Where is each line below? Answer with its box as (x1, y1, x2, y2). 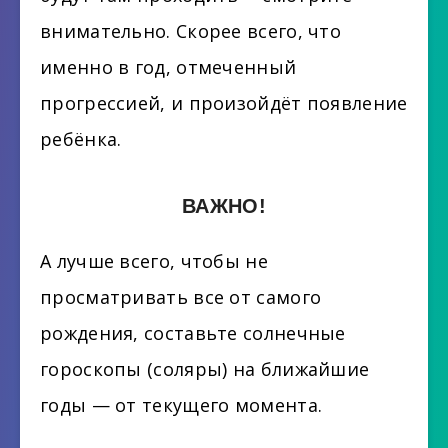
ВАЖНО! (182, 195, 266, 218)
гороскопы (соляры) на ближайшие (40, 357, 370, 382)
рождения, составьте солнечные (40, 321, 346, 346)
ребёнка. (40, 127, 122, 152)
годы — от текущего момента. (40, 393, 323, 418)
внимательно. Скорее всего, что (40, 19, 341, 44)
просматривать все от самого (40, 285, 322, 310)
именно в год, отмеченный (40, 55, 297, 80)
